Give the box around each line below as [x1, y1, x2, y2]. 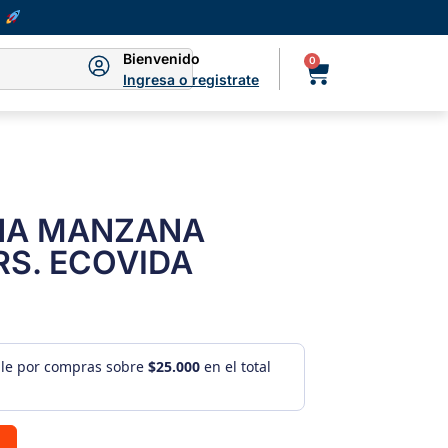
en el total [199, 357, 271, 377]
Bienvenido [123, 50, 201, 68]
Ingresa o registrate [123, 71, 260, 89]
